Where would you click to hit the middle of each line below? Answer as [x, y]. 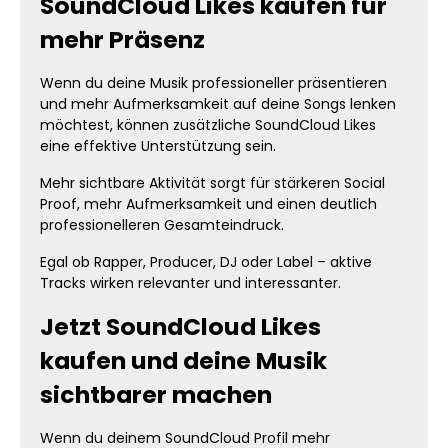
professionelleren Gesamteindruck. [162, 225]
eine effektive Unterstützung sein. [158, 146]
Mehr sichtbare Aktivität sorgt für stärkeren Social [212, 183]
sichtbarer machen [156, 394]
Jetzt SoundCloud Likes [180, 326]
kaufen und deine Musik [183, 360]
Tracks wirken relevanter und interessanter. [190, 283]
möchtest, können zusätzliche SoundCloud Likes [208, 125]
